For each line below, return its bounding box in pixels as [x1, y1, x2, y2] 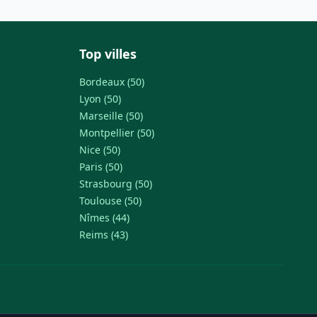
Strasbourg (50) [79, 177, 152, 190]
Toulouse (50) [79, 194, 142, 207]
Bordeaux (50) [79, 75, 144, 88]
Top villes [79, 45, 137, 62]
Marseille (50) [79, 109, 143, 122]
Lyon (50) [79, 92, 121, 105]
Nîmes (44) [79, 211, 129, 224]
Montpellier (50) [79, 126, 154, 139]
